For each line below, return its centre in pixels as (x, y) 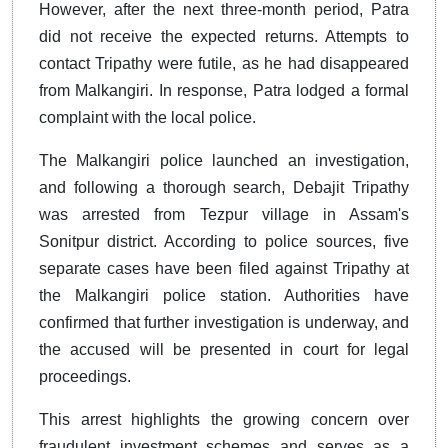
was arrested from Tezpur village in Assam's (224, 215)
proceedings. (85, 377)
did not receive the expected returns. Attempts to (224, 37)
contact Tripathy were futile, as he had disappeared (224, 64)
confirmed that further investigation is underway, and (224, 323)
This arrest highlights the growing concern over (224, 420)
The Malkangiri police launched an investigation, (224, 161)
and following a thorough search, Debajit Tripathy (224, 188)
